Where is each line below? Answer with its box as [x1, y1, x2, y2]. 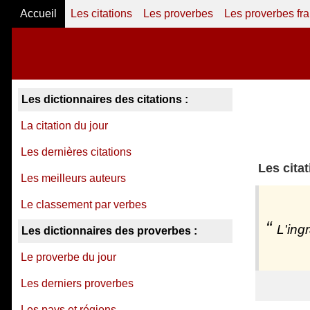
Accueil [20, 8, 57, 19]
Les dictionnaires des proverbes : [21, 225, 197, 237]
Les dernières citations [21, 146, 131, 158]
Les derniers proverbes [21, 277, 134, 289]
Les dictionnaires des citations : [21, 93, 188, 105]
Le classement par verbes [21, 199, 147, 210]
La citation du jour [21, 120, 108, 131]
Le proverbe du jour [21, 251, 116, 263]
